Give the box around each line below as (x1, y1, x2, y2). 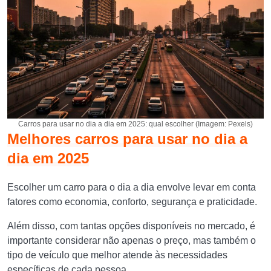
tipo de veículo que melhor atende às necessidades (7, 250, 227, 260)
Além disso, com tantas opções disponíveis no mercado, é (7, 221, 255, 231)
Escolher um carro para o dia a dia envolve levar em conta (7, 182, 256, 192)
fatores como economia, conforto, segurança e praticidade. (7, 197, 260, 207)
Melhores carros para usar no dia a (7, 131, 247, 147)
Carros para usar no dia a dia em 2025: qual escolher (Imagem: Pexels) (18, 120, 253, 128)
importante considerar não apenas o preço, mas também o (7, 235, 256, 246)
